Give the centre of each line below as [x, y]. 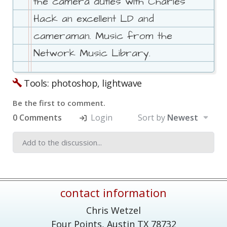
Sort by [153, 118]
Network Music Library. [92, 53]
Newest [183, 118]
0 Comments [37, 118]
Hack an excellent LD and [94, 19]
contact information [113, 193]
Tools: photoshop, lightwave [82, 83]
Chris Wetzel [113, 211]
